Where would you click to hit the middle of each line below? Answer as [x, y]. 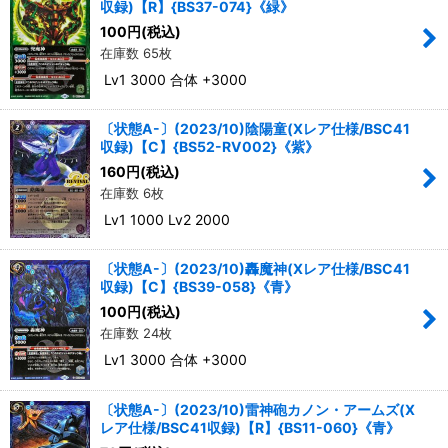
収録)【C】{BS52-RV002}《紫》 [209, 146]
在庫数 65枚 [136, 52]
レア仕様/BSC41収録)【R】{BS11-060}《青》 [250, 427]
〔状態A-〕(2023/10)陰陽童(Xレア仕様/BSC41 [255, 128]
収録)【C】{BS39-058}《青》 [199, 287]
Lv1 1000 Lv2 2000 [165, 219]
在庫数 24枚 [136, 333]
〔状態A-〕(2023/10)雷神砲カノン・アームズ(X [257, 409]
